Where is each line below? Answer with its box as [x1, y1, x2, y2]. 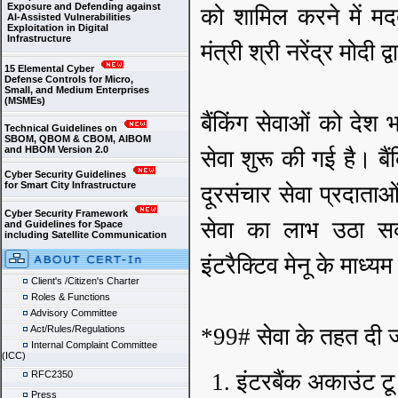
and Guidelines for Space [2, 219, 123, 229]
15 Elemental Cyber [2, 63, 97, 74]
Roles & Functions [28, 291, 110, 302]
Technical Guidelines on [2, 123, 120, 133]
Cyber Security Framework [2, 208, 131, 219]
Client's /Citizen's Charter [28, 275, 139, 286]
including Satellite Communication [2, 229, 167, 240]
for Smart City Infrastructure [2, 179, 136, 190]
